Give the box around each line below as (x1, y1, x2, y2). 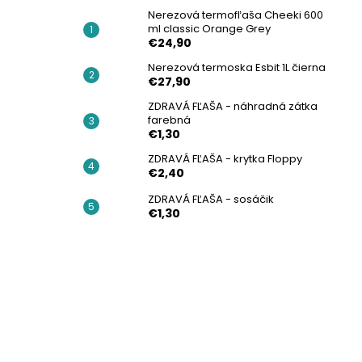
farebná (148, 112, 191, 128)
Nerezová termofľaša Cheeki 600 (148, 7, 323, 23)
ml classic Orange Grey (148, 21, 271, 37)
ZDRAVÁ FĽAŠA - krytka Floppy (148, 151, 302, 167)
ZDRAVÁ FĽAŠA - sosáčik (148, 192, 274, 208)
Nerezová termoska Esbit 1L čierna (148, 60, 326, 76)
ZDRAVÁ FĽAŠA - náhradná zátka (148, 99, 318, 115)
